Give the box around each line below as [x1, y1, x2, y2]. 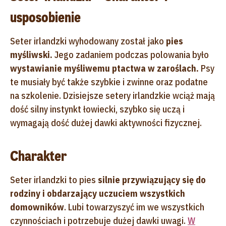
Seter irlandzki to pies [10, 174, 98, 186]
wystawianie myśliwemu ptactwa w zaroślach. [10, 62, 199, 74]
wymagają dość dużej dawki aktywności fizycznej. [10, 117, 202, 129]
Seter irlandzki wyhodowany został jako [10, 35, 166, 47]
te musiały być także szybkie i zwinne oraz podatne [10, 76, 208, 88]
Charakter [10, 146, 67, 165]
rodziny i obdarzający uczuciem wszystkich [10, 187, 185, 199]
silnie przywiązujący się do [98, 174, 206, 186]
